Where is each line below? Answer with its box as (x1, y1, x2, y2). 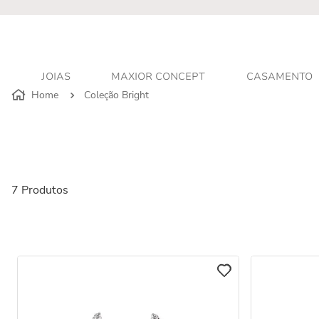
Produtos (21, 182, 68, 198)
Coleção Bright (84, 88, 149, 102)
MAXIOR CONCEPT (111, 70, 205, 83)
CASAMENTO (246, 70, 313, 83)
